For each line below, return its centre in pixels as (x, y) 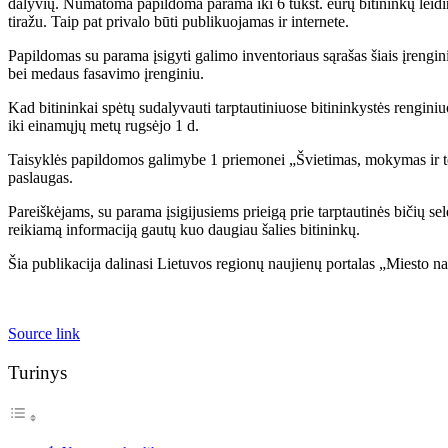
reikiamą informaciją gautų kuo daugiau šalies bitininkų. (184, 229)
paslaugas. (40, 177)
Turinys (37, 372)
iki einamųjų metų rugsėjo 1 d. (103, 125)
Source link (44, 333)
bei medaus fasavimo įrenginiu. (106, 73)
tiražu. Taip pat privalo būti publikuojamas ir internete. (178, 21)
